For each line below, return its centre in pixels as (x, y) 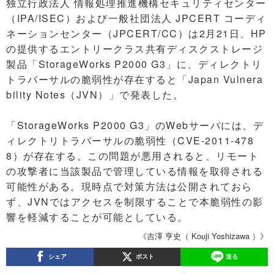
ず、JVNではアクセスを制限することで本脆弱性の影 (135, 202)
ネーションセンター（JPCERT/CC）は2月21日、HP (136, 33)
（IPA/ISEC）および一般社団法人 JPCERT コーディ (136, 18)
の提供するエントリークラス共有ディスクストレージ (135, 49)
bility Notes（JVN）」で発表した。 (95, 94)
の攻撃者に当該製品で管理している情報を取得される (135, 171)
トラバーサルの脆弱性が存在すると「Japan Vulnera (135, 79)
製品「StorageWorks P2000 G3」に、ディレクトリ (134, 64)
